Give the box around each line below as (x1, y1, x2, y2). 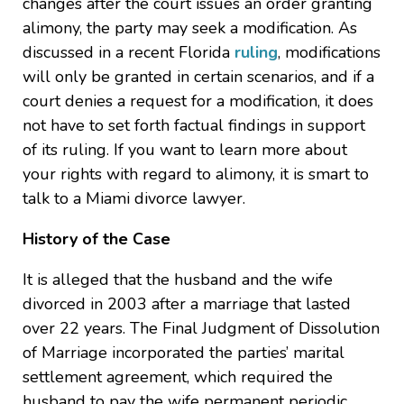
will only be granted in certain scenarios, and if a (23, 66, 374, 88)
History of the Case (23, 228, 170, 251)
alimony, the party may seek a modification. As (23, 17, 357, 40)
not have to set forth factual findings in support (23, 115, 365, 137)
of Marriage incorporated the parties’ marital (23, 342, 344, 364)
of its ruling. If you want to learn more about (23, 139, 347, 161)
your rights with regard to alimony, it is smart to (23, 163, 369, 186)
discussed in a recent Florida (23, 41, 234, 64)
